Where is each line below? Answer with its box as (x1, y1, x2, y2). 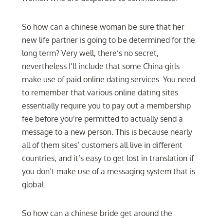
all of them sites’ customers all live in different (21, 140, 182, 150)
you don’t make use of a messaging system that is (21, 166, 195, 176)
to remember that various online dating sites (21, 88, 178, 97)
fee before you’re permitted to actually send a (21, 114, 183, 124)
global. (21, 180, 46, 189)
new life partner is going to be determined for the (21, 35, 195, 45)
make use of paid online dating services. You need (21, 74, 195, 84)
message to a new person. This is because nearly (21, 127, 192, 137)
